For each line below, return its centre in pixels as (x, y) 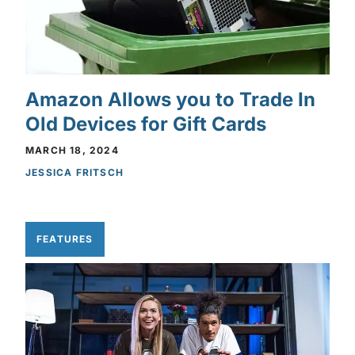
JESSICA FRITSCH (74, 172)
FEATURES (65, 239)
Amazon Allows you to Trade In (170, 99)
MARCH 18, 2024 (72, 150)
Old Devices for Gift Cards (146, 124)
